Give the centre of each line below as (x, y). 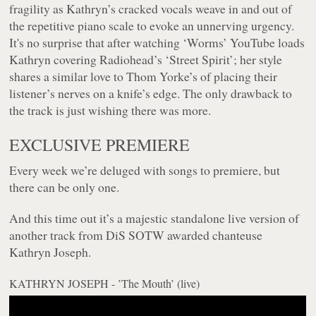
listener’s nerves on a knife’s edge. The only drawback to (151, 93)
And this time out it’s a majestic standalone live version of (154, 218)
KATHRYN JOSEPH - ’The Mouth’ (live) (105, 284)
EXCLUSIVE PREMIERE (100, 145)
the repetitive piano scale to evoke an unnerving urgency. (152, 26)
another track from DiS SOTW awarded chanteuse (136, 235)
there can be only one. (65, 187)
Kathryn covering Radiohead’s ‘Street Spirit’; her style (146, 60)
